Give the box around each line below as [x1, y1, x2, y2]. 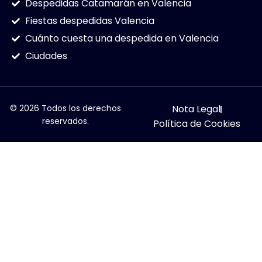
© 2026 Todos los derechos [10, 102, 121, 115]
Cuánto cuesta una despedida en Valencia [25, 32, 219, 46]
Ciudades [25, 49, 67, 63]
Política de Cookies [153, 117, 240, 131]
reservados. [42, 115, 89, 127]
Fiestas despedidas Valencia [25, 14, 154, 28]
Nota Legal [171, 102, 220, 116]
